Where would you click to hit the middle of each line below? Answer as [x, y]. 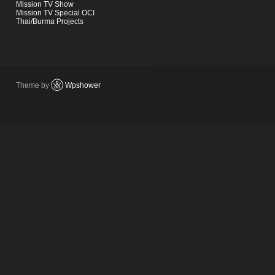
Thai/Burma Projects [50, 21]
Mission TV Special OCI [55, 13]
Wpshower [83, 85]
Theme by [33, 85]
